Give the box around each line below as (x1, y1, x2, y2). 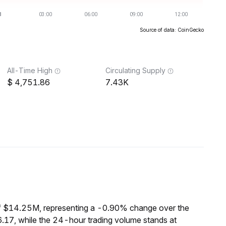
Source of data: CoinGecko (140, 27, 204, 33)
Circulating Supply (105, 66, 165, 75)
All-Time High (7, 66, 52, 75)
